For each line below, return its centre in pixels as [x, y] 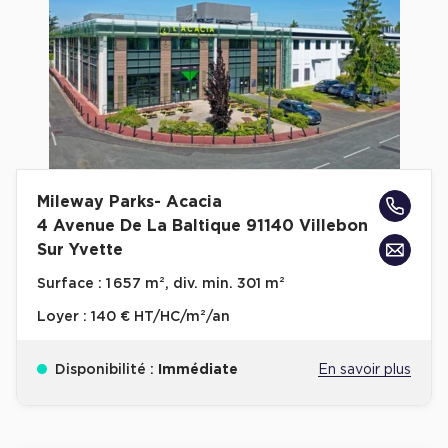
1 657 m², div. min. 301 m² [193, 284]
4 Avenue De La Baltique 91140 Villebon [202, 226]
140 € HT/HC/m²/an [160, 317]
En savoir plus [364, 370]
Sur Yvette [80, 250]
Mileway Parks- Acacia [129, 202]
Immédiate [197, 370]
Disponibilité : [104, 370]
